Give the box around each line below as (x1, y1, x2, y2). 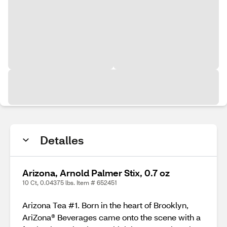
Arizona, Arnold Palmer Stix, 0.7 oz (22, 167, 170, 179)
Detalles (40, 133, 84, 147)
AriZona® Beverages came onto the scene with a (22, 212, 201, 222)
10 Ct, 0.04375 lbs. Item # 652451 (22, 179, 117, 186)
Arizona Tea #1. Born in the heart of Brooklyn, (22, 200, 188, 210)
